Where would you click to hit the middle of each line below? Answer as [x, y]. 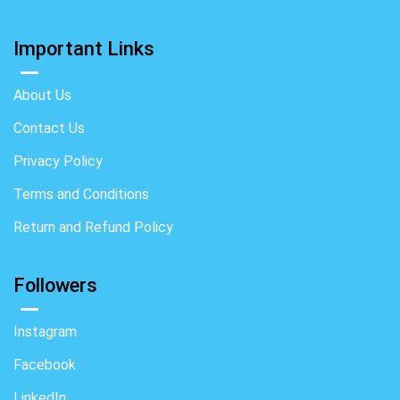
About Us [42, 96]
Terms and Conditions [81, 195]
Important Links [84, 49]
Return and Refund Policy [93, 228]
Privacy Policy [58, 162]
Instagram [45, 332]
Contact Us [49, 129]
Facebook [45, 365]
